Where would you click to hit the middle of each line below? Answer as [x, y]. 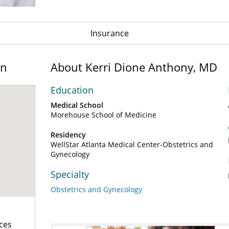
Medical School [77, 105]
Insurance [109, 33]
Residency [68, 135]
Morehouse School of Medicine [104, 115]
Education [72, 90]
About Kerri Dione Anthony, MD [134, 67]
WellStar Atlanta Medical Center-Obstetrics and [132, 144]
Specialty [70, 174]
